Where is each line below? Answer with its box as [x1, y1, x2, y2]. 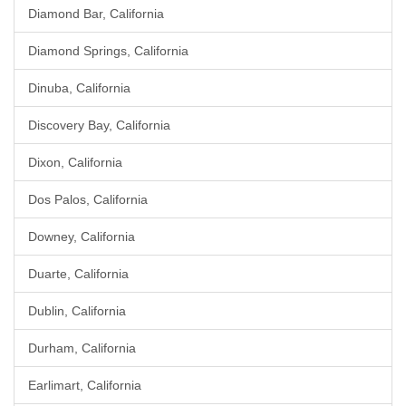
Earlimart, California [28, 378, 141, 392]
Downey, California [28, 229, 135, 244]
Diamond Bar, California [28, 6, 164, 21]
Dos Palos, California [28, 192, 148, 207]
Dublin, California [28, 304, 126, 318]
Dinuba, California [28, 81, 130, 95]
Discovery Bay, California [28, 118, 170, 132]
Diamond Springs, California [28, 43, 188, 58]
